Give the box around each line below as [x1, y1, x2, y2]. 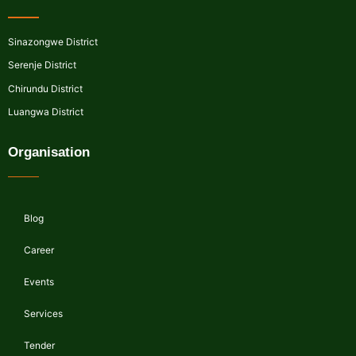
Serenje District [8, 59, 76, 72]
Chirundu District [8, 82, 83, 95]
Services [24, 308, 63, 319]
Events [24, 276, 54, 288]
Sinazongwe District [8, 35, 98, 48]
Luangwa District [8, 106, 83, 118]
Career [24, 244, 54, 256]
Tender [24, 339, 55, 351]
